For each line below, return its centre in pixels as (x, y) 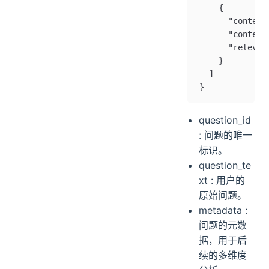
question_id (225, 120)
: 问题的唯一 (226, 135)
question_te (225, 165)
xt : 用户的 (222, 180)
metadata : (223, 210)
